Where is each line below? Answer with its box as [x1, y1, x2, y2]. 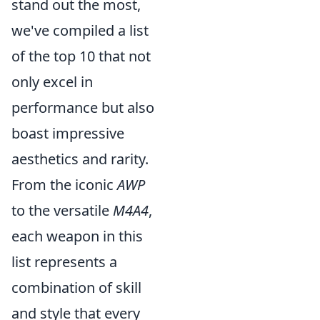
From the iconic [11, 175, 117, 194]
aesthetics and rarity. [11, 149, 149, 169]
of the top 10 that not [11, 46, 151, 66]
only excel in [11, 72, 93, 91]
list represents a [11, 252, 117, 271]
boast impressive [11, 124, 124, 143]
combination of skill [11, 278, 141, 297]
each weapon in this [11, 226, 143, 246]
